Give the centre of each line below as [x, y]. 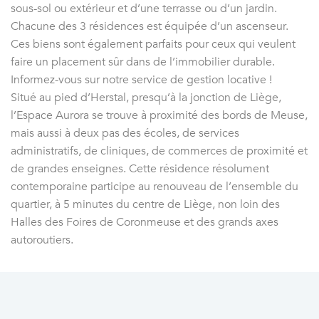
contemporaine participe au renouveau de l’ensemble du [155, 187]
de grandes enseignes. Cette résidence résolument [140, 169]
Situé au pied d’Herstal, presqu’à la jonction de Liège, [146, 98]
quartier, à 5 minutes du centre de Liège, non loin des [145, 205]
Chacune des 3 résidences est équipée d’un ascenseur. [150, 27]
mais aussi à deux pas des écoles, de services [125, 134]
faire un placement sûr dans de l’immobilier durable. [143, 62]
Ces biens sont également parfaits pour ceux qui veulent [153, 45]
